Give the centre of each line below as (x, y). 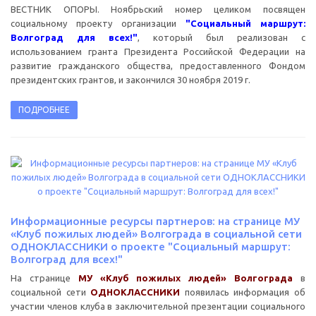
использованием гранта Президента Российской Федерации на (158, 51)
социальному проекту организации (98, 23)
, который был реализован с (221, 37)
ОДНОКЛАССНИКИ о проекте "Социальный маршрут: (151, 246)
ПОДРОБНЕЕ (44, 109)
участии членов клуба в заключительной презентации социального (158, 306)
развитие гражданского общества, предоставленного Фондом (158, 65)
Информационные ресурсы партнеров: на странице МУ (155, 221)
